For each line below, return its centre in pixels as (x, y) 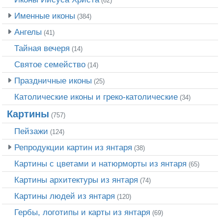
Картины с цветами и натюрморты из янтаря (100, 163)
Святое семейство (50, 64)
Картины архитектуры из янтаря (76, 179)
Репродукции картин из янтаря (73, 147)
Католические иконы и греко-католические (96, 96)
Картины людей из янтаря (65, 196)
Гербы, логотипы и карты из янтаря (82, 212)
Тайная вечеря (42, 48)
